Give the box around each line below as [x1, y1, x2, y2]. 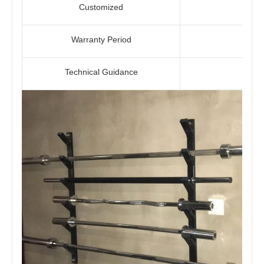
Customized [79, 2, 123, 12]
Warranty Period [71, 35, 131, 45]
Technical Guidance [64, 67, 138, 77]
